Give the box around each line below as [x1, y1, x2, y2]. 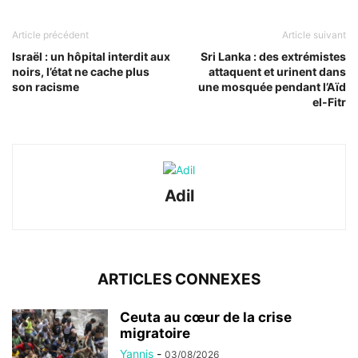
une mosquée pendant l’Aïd [198, 79, 346, 93]
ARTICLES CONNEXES [97, 269, 261, 288]
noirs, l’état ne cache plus [12, 64, 149, 78]
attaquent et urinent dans [209, 64, 346, 78]
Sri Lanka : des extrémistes [201, 49, 346, 63]
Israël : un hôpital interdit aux [12, 49, 170, 63]
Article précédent [12, 28, 89, 41]
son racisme [12, 79, 79, 93]
